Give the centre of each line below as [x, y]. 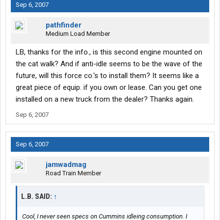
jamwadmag [66, 165]
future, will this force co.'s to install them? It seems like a [107, 76]
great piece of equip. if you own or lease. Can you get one [109, 88]
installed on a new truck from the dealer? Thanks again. [105, 99]
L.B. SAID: [37, 197]
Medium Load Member [78, 34]
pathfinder [64, 25]
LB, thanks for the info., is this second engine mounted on [109, 52]
